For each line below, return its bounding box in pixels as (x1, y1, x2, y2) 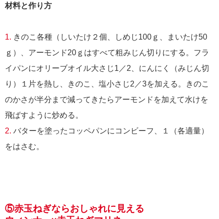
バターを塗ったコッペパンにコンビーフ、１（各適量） (11, 127, 209, 135)
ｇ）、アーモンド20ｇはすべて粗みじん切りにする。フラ (5, 48, 209, 57)
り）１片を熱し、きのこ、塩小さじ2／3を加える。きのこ (5, 80, 209, 88)
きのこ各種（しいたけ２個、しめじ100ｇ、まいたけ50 (11, 33, 207, 42)
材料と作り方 (5, 1, 52, 10)
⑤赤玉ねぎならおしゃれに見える (5, 203, 144, 214)
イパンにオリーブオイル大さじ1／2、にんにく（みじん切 (5, 64, 209, 73)
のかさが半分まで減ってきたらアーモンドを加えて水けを (5, 95, 208, 104)
